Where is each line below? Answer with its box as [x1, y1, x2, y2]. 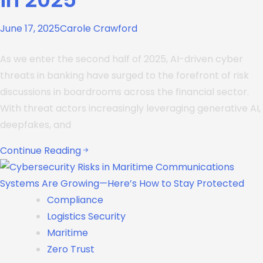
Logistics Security [47, 209, 126, 223]
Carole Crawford [60, 21, 137, 35]
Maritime [47, 225, 88, 240]
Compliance [47, 193, 103, 207]
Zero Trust [47, 242, 95, 256]
